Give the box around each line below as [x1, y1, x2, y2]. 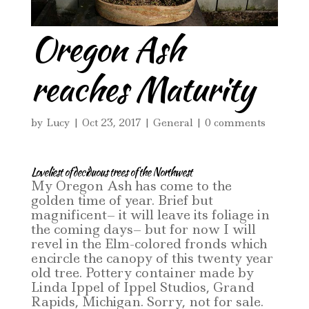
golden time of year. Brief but [30, 192, 213, 210]
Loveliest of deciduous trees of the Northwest [30, 164, 192, 181]
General [152, 116, 193, 130]
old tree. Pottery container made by [30, 264, 254, 282]
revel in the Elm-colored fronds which [30, 235, 267, 253]
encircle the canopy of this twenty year [30, 250, 273, 268]
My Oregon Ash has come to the [30, 177, 232, 195]
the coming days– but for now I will [30, 221, 256, 239]
